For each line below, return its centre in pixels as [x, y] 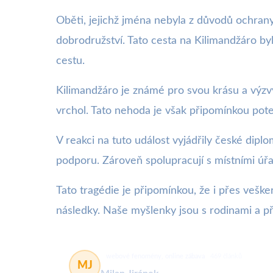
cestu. [70, 61]
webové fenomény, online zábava [155, 256]
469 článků [226, 256]
